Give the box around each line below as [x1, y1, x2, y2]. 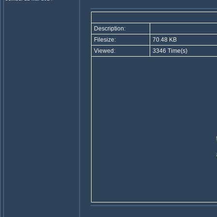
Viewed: [92, 47, 115, 54]
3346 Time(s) [151, 47, 187, 54]
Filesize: [92, 36, 116, 43]
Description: [92, 25, 125, 32]
